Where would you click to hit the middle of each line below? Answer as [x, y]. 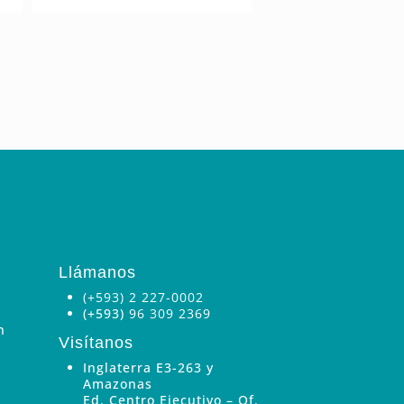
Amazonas [117, 383]
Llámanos [97, 272]
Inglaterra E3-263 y [148, 367]
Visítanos [96, 342]
